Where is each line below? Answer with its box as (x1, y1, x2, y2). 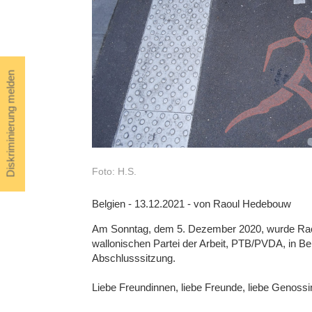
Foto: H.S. (92, 166, 136, 178)
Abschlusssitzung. (92, 252, 175, 265)
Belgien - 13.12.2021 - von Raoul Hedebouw (92, 198, 291, 210)
